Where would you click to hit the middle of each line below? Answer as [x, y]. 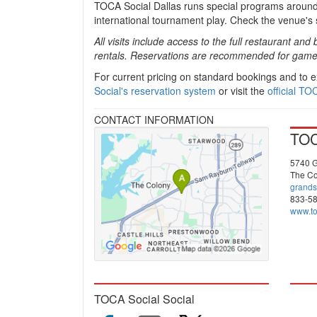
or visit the [242, 91]
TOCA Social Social [144, 299]
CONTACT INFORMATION [154, 120]
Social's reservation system [155, 91]
